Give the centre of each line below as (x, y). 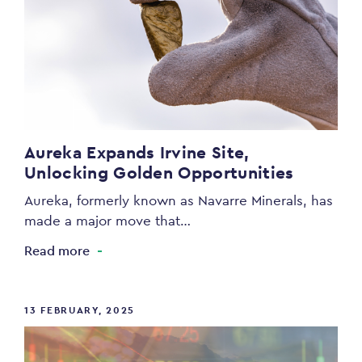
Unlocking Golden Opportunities (159, 173)
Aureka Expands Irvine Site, (137, 153)
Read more (57, 251)
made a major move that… (107, 221)
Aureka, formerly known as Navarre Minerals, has (179, 201)
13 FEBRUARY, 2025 (80, 311)
